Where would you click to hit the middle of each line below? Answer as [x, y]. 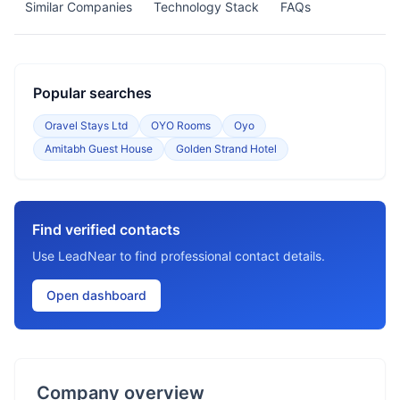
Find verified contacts [106, 229]
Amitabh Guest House [99, 149]
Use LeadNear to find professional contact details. [179, 256]
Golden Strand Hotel [226, 149]
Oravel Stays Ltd [86, 125]
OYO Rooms [181, 125]
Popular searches [92, 93]
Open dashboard [96, 295]
